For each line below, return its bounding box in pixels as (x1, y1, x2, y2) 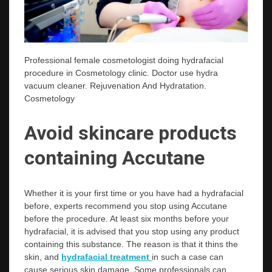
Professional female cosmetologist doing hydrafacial (24, 55, 223, 65)
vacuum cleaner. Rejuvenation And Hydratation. (24, 80, 206, 90)
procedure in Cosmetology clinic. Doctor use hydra (24, 67, 218, 78)
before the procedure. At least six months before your (24, 213, 229, 223)
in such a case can (152, 251, 223, 262)
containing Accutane (24, 146, 205, 170)
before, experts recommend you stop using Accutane (24, 200, 227, 211)
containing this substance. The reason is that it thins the (24, 239, 238, 249)
